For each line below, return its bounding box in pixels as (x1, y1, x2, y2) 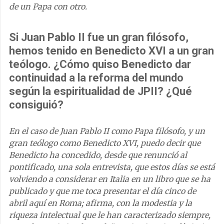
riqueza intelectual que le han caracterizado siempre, (9, 209, 210, 220)
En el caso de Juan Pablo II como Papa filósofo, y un (9, 125, 205, 136)
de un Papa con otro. (9, 1, 87, 11)
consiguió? (9, 98, 63, 111)
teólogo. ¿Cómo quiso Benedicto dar (9, 57, 191, 70)
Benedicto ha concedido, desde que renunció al (9, 149, 187, 160)
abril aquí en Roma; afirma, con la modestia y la (9, 197, 192, 208)
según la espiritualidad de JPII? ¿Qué (9, 84, 192, 97)
